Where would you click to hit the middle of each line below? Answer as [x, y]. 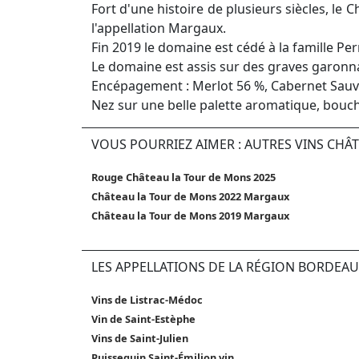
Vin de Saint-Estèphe [143, 319]
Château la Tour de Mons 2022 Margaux [190, 197]
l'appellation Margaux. [159, 28]
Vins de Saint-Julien [140, 339]
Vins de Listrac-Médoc [147, 300]
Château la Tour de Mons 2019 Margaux [190, 216]
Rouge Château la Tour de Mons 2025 [184, 177]
